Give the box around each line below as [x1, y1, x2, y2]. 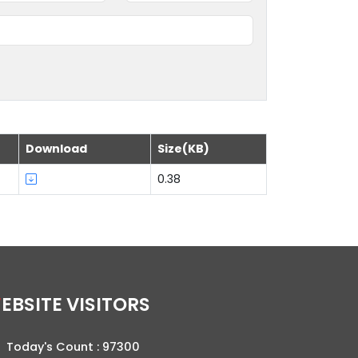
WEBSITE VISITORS [2, 292, 150, 318]
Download [26, 141, 87, 157]
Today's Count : [6, 339, 102, 356]
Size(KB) [157, 141, 209, 157]
